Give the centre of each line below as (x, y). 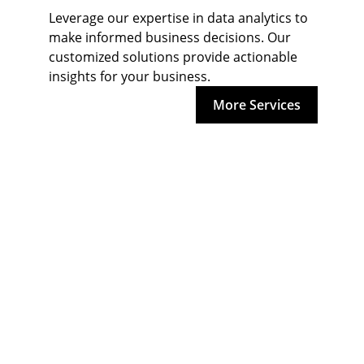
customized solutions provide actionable (175, 57)
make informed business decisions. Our (171, 37)
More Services (257, 104)
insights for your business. (130, 76)
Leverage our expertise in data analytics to (180, 18)
